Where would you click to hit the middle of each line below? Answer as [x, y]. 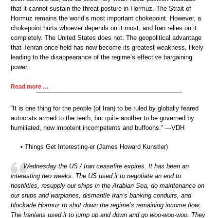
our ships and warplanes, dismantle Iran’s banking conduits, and [101, 195]
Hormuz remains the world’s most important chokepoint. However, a [106, 18]
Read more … [30, 86]
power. [20, 67]
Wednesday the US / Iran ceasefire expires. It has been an [106, 166]
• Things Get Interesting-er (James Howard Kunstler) [94, 147]
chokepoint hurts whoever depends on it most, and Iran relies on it [104, 28]
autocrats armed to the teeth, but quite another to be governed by [102, 118]
